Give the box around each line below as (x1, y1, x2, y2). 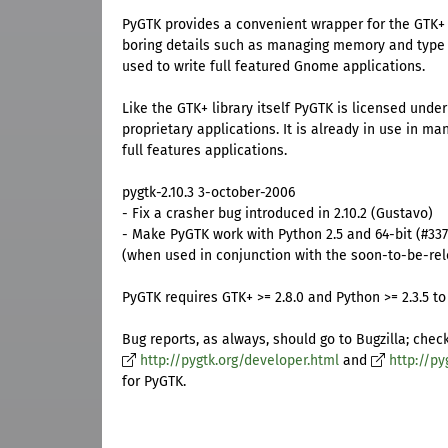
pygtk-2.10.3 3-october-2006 (122, 184, 295, 202)
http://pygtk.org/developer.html (140, 352, 339, 370)
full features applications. (122, 142, 287, 160)
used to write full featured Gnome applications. (122, 58, 425, 76)
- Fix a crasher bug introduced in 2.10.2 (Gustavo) (122, 205, 433, 223)
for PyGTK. (122, 373, 186, 391)
